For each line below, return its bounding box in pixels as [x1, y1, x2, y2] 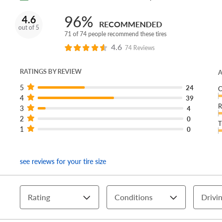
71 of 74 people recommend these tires [64, 30, 166, 39]
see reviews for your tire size [20, 156, 106, 166]
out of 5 [18, 23, 39, 32]
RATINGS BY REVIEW [20, 67, 82, 76]
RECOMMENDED [99, 18, 162, 30]
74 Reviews [124, 44, 155, 53]
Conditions [114, 191, 153, 203]
